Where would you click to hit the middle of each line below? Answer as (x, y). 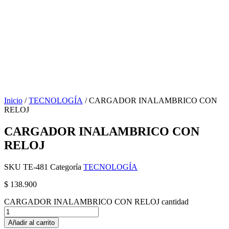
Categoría (66, 167)
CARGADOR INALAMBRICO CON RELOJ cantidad (96, 201)
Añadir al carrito (31, 222)
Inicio (13, 100)
